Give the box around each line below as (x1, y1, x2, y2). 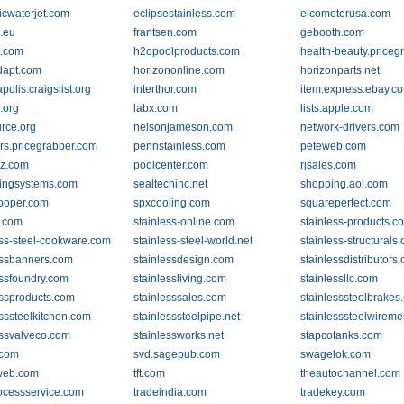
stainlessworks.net (133, 329, 224, 342)
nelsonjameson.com (133, 121, 233, 133)
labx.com (133, 102, 178, 115)
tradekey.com (300, 386, 366, 399)
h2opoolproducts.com (133, 45, 240, 58)
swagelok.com (300, 348, 372, 361)
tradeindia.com (133, 386, 207, 399)
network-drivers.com (300, 121, 400, 133)
